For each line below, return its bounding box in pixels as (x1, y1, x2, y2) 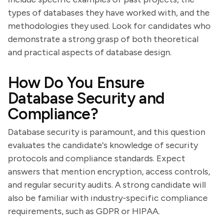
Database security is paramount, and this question (8, 127, 205, 137)
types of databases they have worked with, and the (8, 7, 210, 18)
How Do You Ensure (8, 73, 145, 92)
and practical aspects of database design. (8, 47, 172, 58)
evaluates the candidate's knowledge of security (8, 140, 198, 151)
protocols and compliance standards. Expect (8, 153, 185, 164)
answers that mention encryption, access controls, (8, 166, 210, 177)
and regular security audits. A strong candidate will (8, 179, 206, 190)
